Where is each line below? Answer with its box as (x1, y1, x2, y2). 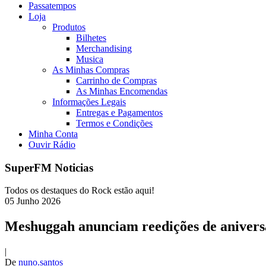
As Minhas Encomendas (76, 86, 167, 96)
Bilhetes (76, 33, 106, 43)
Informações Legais (52, 97, 126, 107)
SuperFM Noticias (5, 161, 93, 174)
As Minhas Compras (52, 65, 129, 75)
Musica (76, 54, 103, 64)
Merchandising (76, 43, 132, 53)
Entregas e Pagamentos (76, 107, 163, 118)
